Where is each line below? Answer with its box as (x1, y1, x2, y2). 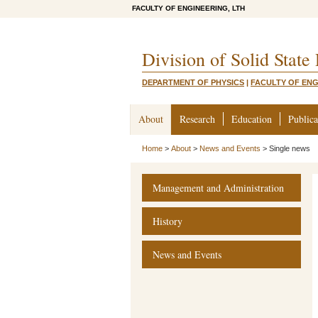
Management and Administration (153, 181, 284, 194)
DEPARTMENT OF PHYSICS (142, 78, 244, 87)
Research (180, 112, 215, 126)
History (153, 214, 182, 228)
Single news (269, 144, 310, 153)
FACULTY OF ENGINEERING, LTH (132, 4, 245, 12)
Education (231, 112, 272, 126)
